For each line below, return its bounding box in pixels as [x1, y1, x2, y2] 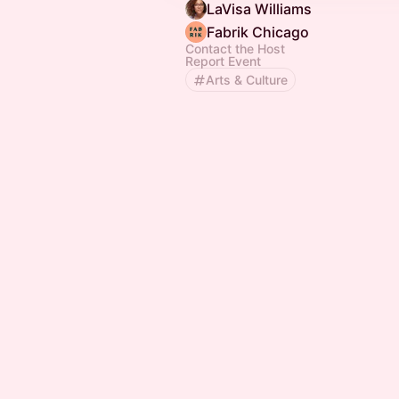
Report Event [185, 53, 261, 69]
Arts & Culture [206, 72, 288, 87]
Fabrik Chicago [207, 23, 309, 41]
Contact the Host [185, 41, 285, 56]
